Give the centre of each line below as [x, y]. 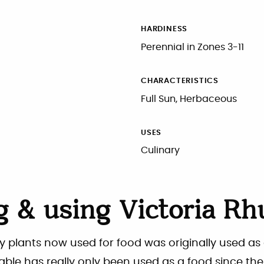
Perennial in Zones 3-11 [192, 47]
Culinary [160, 151]
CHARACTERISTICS [180, 81]
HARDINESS [164, 29]
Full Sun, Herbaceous [189, 99]
